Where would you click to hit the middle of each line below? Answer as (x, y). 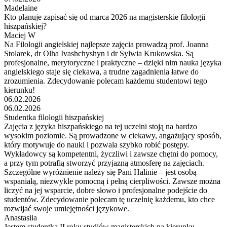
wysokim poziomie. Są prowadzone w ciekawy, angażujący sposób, (113, 135)
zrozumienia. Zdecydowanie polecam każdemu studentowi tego (106, 81)
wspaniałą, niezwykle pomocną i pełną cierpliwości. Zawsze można (112, 181)
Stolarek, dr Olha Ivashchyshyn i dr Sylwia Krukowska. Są (99, 53)
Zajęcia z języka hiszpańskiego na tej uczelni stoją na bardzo (101, 126)
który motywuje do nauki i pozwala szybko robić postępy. (97, 144)
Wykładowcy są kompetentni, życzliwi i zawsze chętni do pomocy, (111, 154)
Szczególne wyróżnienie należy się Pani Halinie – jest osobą (100, 172)
